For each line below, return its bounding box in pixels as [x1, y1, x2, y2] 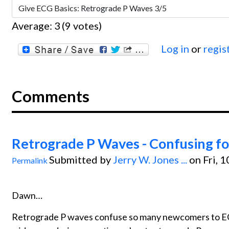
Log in [161, 42, 189, 55]
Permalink [12, 155, 48, 165]
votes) [71, 19, 102, 32]
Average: [12, 19, 54, 32]
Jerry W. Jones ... [113, 153, 187, 166]
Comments [12, 86, 89, 106]
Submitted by [49, 153, 113, 166]
